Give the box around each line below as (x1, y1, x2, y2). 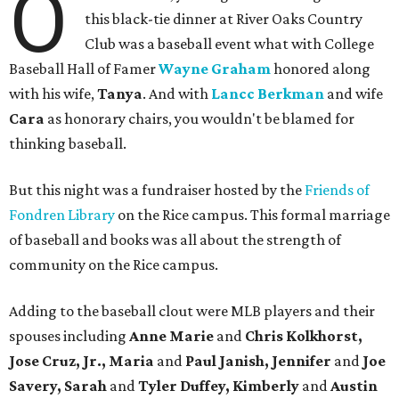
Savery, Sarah (9, 377, 110, 395)
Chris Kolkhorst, (245, 327, 362, 346)
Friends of (305, 181, 370, 199)
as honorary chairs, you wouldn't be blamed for (47, 110, 354, 128)
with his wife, (9, 85, 97, 103)
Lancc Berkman (211, 85, 324, 103)
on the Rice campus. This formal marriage (115, 206, 390, 224)
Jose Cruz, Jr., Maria (9, 352, 157, 370)
